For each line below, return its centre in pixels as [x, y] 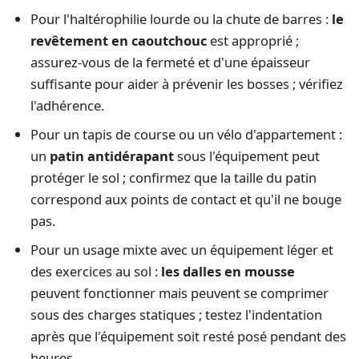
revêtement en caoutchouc [118, 40]
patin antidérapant [111, 155]
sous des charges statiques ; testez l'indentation [176, 314]
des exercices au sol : [95, 271]
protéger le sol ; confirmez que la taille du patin [173, 177]
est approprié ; [252, 40]
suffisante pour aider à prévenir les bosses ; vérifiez [186, 84]
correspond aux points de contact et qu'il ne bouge [186, 199]
